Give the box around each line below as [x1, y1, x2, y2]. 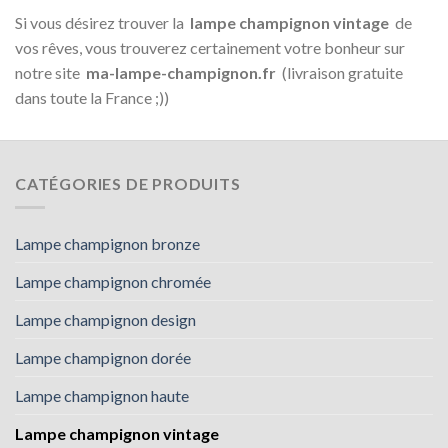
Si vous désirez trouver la [15, 12, 190, 32]
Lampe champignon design [15, 310, 196, 330]
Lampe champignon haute [15, 386, 189, 406]
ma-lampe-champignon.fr [86, 62, 279, 82]
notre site [15, 62, 86, 82]
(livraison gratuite [279, 62, 403, 82]
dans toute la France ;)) [15, 87, 169, 107]
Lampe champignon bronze [15, 234, 200, 254]
